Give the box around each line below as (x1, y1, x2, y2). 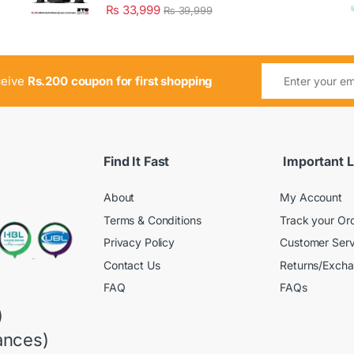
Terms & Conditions (104, 213, 201, 227)
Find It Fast (104, 153, 170, 169)
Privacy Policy (104, 235, 175, 250)
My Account (280, 190, 342, 205)
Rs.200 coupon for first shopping (27, 73, 213, 89)
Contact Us (104, 258, 160, 272)
